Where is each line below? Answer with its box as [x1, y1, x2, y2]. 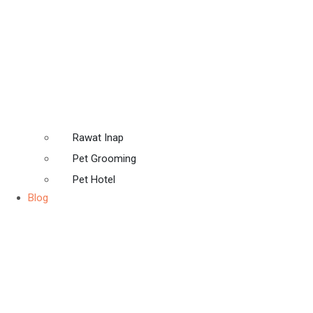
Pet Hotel [73, 173, 115, 187]
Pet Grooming [73, 152, 136, 166]
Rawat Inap [73, 131, 124, 145]
